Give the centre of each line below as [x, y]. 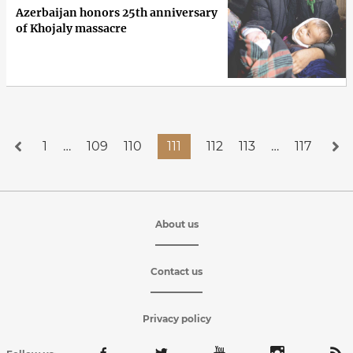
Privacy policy [176, 318]
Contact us [176, 271]
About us [176, 224]
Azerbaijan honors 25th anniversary [117, 12]
